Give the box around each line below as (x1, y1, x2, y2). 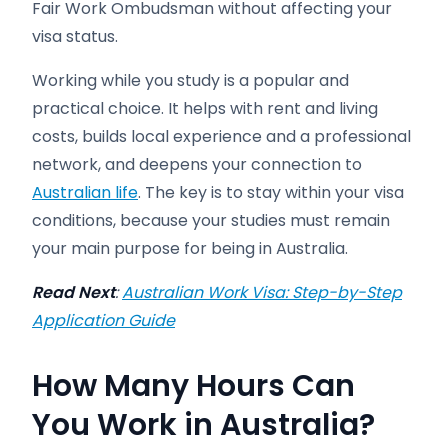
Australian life (32, 181, 138, 204)
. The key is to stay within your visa (138, 181, 404, 204)
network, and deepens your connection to (32, 153, 362, 176)
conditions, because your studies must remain (32, 209, 390, 232)
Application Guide (32, 309, 175, 332)
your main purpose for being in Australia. (32, 237, 348, 260)
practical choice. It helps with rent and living (32, 97, 378, 120)
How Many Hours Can (32, 365, 355, 407)
